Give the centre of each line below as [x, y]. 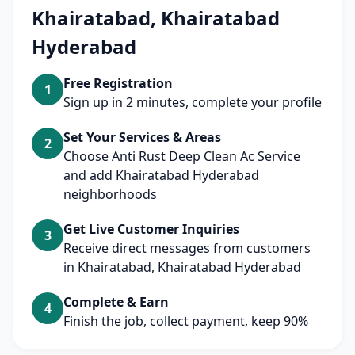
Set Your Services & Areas [142, 137]
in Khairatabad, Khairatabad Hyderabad [182, 267]
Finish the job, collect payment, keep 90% [186, 321]
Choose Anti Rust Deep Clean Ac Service [182, 156]
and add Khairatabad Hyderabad [161, 175]
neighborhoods [110, 194]
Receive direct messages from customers [187, 248]
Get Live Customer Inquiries [151, 229]
